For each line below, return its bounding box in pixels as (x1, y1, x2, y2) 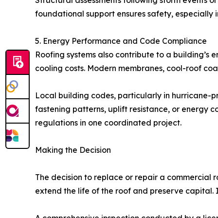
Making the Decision (35, 145, 111, 155)
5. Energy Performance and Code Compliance (35, 36, 207, 46)
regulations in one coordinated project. (35, 118, 182, 127)
